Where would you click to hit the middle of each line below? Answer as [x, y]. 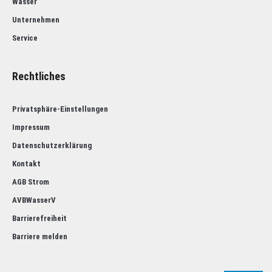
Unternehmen [36, 20]
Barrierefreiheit [39, 219]
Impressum [31, 127]
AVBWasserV [34, 200]
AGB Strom [31, 182]
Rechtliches [39, 77]
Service [25, 38]
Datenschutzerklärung [52, 146]
